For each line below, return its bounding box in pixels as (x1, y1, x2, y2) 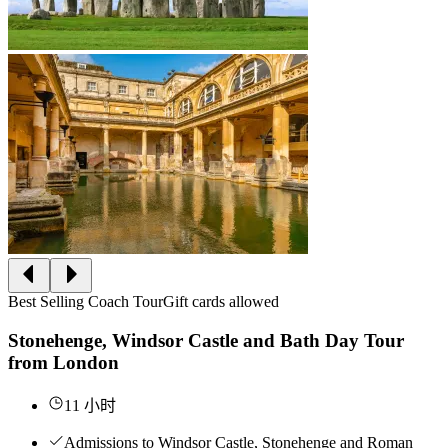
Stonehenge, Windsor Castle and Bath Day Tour (8, 329, 404, 351)
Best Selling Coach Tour (8, 292, 163, 310)
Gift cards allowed (163, 292, 279, 310)
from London (8, 351, 119, 373)
